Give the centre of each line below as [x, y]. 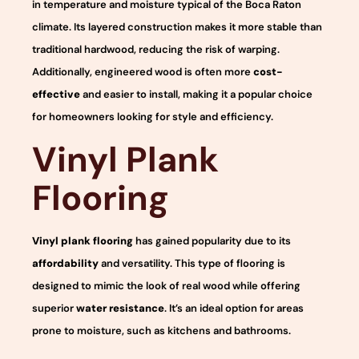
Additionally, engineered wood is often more [143, 72]
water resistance [120, 308]
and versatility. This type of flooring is [192, 263]
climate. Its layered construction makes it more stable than [177, 27]
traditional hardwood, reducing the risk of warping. [156, 50]
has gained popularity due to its [212, 240]
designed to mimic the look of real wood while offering [166, 285]
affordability [65, 263]
